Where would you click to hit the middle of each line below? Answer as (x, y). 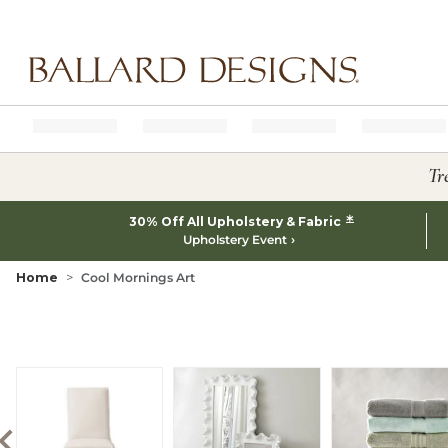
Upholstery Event (234, 239)
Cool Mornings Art (138, 277)
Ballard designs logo (88, 91)
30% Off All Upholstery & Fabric (236, 221)
